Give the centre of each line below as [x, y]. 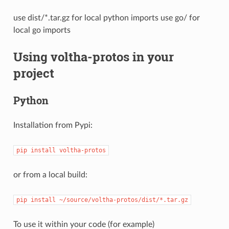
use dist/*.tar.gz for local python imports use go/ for [106, 18]
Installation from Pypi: [53, 125]
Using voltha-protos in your [93, 56]
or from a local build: [50, 175]
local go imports [42, 30]
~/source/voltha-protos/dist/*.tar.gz [123, 200]
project [33, 73]
